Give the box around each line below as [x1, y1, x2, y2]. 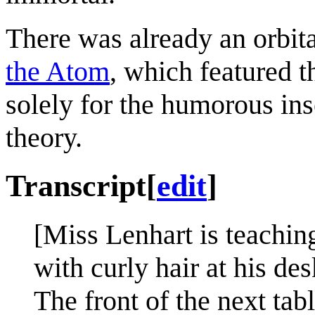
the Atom [6, 56, 110, 88]
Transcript [6, 168, 146, 203]
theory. [6, 122, 82, 154]
